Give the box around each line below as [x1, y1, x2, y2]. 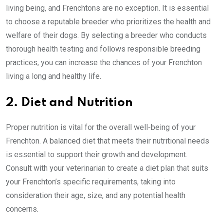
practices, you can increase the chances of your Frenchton [6, 58, 202, 68]
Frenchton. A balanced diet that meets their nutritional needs [6, 136, 209, 146]
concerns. [6, 204, 38, 214]
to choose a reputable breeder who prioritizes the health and [6, 17, 211, 27]
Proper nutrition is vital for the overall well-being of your [6, 123, 196, 132]
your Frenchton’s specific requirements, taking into [6, 177, 176, 187]
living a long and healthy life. [6, 72, 101, 81]
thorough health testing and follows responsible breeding [6, 44, 200, 54]
